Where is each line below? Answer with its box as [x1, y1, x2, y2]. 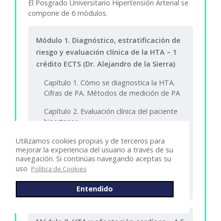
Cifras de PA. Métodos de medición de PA [44, 88, 180, 98]
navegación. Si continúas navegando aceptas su [16, 153, 171, 163]
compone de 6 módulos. [28, 8, 108, 18]
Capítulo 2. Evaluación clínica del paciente [44, 107, 178, 116]
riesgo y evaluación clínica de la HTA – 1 [36, 47, 177, 57]
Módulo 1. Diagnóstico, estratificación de [36, 36, 181, 45]
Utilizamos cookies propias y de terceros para [16, 136, 165, 146]
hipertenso [44, 117, 79, 127]
